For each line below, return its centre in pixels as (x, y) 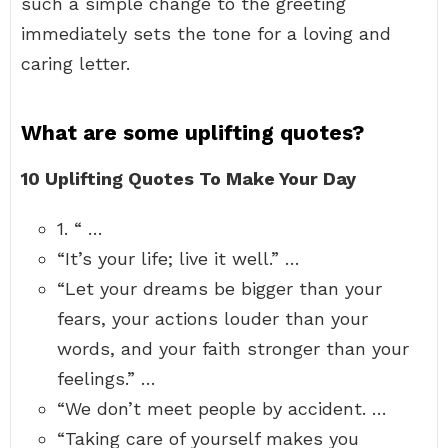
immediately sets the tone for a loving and (206, 33)
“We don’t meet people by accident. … (222, 408)
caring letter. (75, 63)
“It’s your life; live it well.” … (178, 258)
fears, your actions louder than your (212, 318)
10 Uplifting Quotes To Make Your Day (188, 178)
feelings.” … (106, 378)
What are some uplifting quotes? (192, 132)
